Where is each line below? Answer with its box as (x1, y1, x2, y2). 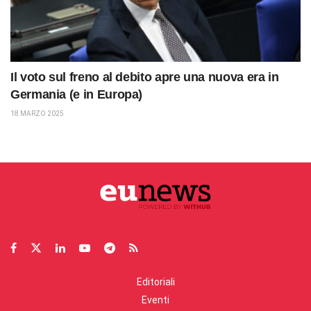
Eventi (142, 294, 169, 305)
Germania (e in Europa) (10, 87, 143, 101)
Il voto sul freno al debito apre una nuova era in (10, 69, 279, 84)
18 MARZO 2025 (10, 109, 64, 117)
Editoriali (136, 276, 175, 287)
